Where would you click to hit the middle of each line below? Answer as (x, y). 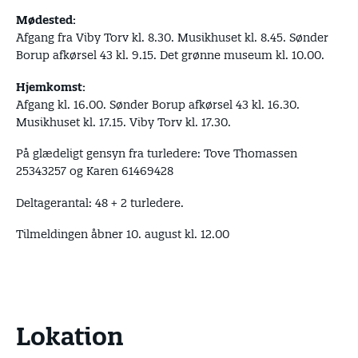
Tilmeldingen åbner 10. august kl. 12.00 (123, 234)
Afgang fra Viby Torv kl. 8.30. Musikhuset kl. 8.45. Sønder (172, 38)
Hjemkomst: (51, 87)
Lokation (70, 336)
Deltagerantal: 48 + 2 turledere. (100, 203)
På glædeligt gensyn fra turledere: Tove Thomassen (157, 153)
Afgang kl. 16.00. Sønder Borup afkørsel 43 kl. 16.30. (158, 104)
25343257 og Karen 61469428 (95, 171)
